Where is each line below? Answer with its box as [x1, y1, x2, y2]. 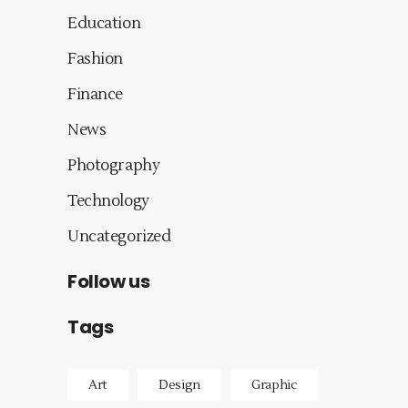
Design [158, 377, 200, 394]
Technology [67, 191, 149, 212]
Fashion [67, 49, 124, 70]
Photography [67, 156, 160, 177]
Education [67, 14, 141, 35]
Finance [67, 85, 124, 106]
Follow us [67, 269, 150, 295]
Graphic [251, 377, 298, 394]
